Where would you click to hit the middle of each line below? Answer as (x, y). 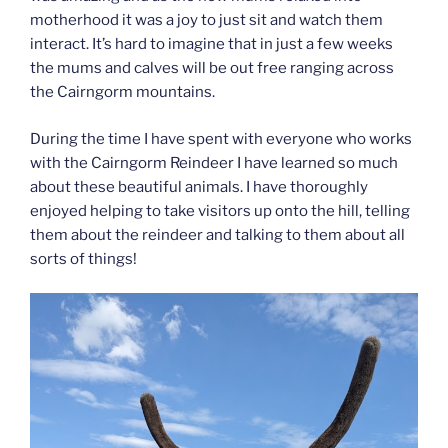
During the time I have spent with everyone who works (221, 138)
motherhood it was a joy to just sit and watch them (206, 20)
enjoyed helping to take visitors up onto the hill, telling (220, 210)
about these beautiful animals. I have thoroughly (199, 186)
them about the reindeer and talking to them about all (217, 234)
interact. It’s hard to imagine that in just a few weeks (211, 44)
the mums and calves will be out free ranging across (212, 68)
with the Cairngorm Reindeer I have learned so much (214, 162)
